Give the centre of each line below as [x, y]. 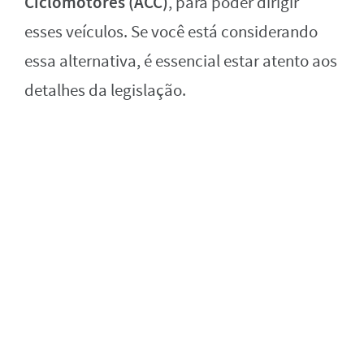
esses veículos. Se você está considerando [171, 32]
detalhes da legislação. [105, 90]
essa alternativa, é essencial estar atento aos [181, 61]
